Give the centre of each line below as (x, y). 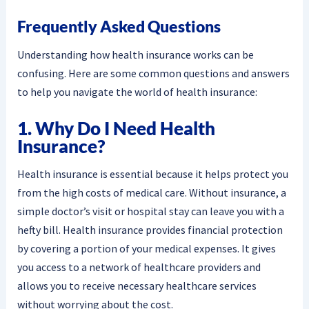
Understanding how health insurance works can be (135, 55)
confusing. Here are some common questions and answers (153, 73)
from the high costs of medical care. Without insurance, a (151, 193)
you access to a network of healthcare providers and (139, 267)
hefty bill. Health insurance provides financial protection (150, 230)
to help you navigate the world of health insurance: (137, 92)
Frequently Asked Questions (119, 26)
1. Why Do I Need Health (116, 128)
